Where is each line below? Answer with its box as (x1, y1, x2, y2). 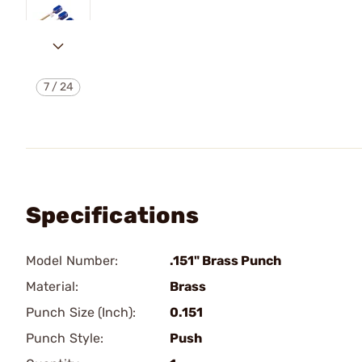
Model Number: (26, 253, 119, 268)
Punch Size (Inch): (26, 305, 136, 320)
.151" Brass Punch (170, 253, 281, 268)
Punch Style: (26, 330, 104, 346)
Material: (26, 279, 78, 294)
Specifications (26, 202, 199, 229)
